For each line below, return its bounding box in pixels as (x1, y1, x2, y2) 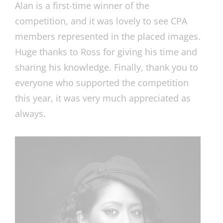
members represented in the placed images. (15, 30, 201, 42)
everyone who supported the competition (15, 77, 189, 89)
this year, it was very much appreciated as (15, 92, 191, 104)
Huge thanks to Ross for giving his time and (15, 46, 197, 58)
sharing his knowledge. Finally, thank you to (15, 61, 198, 73)
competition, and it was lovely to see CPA (15, 15, 187, 27)
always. (15, 108, 46, 119)
